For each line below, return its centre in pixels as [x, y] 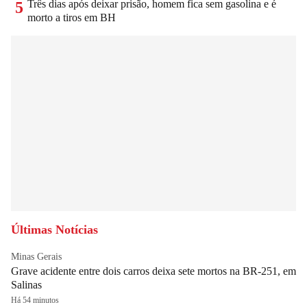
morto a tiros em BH [72, 17]
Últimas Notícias [54, 229]
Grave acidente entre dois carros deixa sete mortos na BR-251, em [153, 271]
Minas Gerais [36, 256]
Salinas [26, 284]
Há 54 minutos [35, 300]
